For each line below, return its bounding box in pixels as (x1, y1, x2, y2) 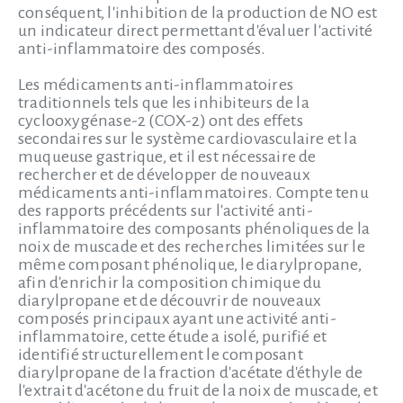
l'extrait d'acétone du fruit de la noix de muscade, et (18, 381, 378, 399)
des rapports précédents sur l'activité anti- (18, 201, 313, 219)
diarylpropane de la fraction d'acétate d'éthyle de (18, 363, 363, 381)
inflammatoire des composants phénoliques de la (18, 219, 371, 237)
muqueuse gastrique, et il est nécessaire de (18, 148, 317, 166)
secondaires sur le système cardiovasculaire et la (18, 130, 357, 148)
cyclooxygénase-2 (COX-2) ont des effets (18, 112, 303, 130)
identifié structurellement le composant (18, 345, 303, 363)
